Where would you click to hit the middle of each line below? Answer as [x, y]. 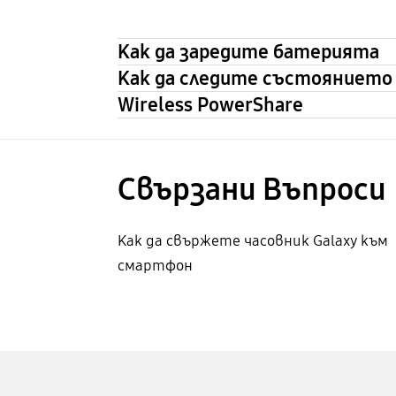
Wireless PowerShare [210, 105]
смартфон [155, 266]
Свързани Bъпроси [251, 190]
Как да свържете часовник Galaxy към [252, 241]
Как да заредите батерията [248, 52]
